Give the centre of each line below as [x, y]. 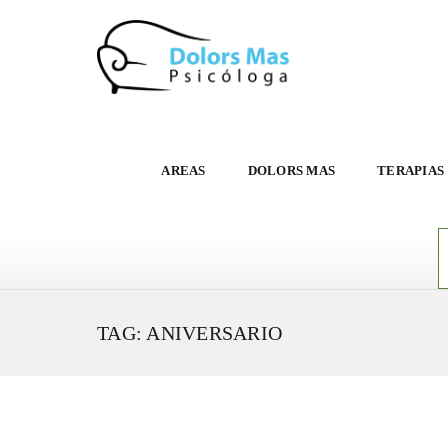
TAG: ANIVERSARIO [189, 333]
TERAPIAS [410, 170]
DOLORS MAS [291, 170]
